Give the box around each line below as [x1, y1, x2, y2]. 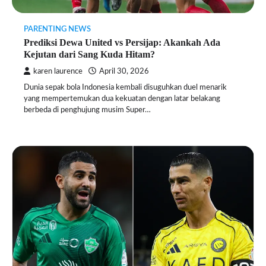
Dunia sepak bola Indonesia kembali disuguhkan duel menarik [24, 83, 227, 91]
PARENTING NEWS [24, 25, 91, 33]
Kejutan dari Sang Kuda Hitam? [24, 49, 155, 59]
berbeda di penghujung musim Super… [24, 106, 151, 114]
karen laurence [33, 67, 83, 75]
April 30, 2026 [99, 67, 149, 75]
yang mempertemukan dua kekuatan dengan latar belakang [24, 94, 220, 103]
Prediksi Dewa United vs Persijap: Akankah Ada [24, 37, 220, 47]
